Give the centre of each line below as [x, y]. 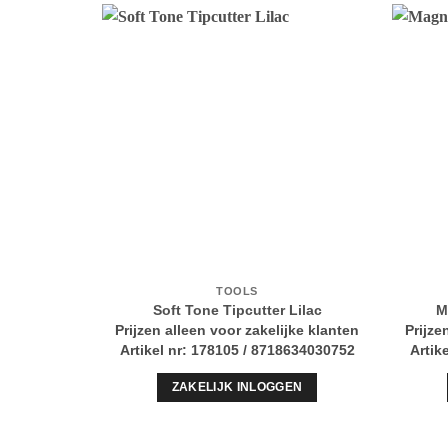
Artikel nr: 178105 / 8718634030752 [237, 349]
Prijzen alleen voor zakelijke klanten [237, 330]
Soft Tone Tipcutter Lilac [237, 309]
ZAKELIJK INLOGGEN [237, 387]
